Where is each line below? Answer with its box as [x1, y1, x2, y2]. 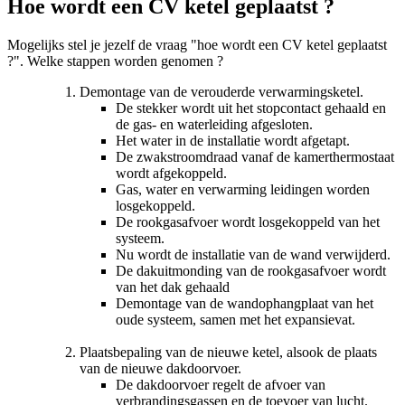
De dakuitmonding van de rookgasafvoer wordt [116, 262, 386, 278]
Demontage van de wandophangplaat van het [116, 295, 373, 311]
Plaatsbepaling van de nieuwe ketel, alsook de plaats [80, 344, 377, 360]
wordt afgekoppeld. [116, 165, 227, 181]
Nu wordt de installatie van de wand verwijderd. [116, 246, 391, 262]
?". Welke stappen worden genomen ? [7, 52, 223, 69]
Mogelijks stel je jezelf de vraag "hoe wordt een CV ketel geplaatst [7, 36, 387, 52]
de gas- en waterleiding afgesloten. [116, 116, 313, 132]
